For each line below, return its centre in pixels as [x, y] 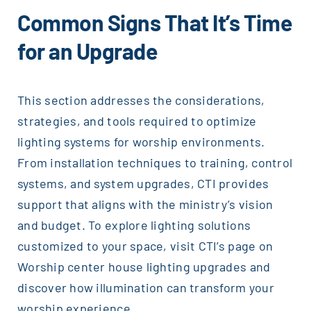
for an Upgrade [87, 51]
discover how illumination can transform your [145, 288]
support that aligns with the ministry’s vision [145, 204]
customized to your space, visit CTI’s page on [145, 246]
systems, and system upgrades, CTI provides [143, 184]
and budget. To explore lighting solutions [134, 225]
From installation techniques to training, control [155, 163]
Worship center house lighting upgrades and [144, 267]
